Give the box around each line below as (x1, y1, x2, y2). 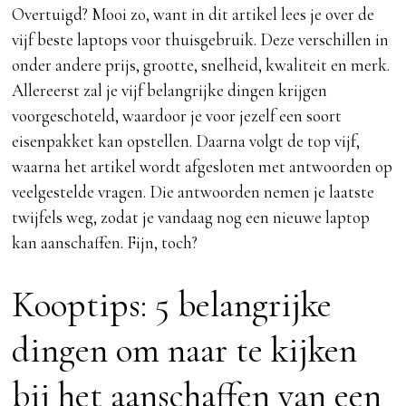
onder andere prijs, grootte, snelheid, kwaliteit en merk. (12, 54, 391, 76)
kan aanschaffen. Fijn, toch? (12, 232, 198, 254)
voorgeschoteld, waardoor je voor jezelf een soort (12, 105, 343, 127)
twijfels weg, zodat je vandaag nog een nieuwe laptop (12, 207, 371, 228)
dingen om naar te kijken (12, 329, 358, 372)
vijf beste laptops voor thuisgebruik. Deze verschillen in (12, 29, 390, 51)
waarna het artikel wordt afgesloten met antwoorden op (12, 156, 393, 178)
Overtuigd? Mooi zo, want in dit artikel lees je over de (12, 4, 375, 25)
